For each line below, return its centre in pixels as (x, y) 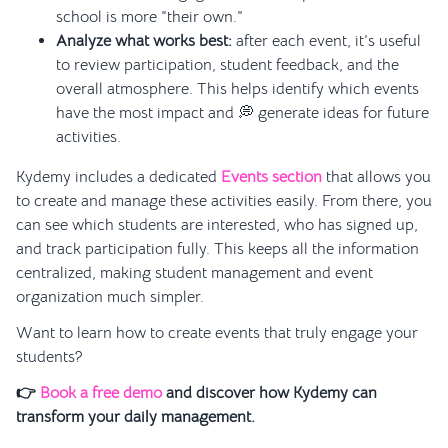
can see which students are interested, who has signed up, (217, 225)
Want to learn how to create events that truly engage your (217, 333)
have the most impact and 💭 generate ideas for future (242, 113)
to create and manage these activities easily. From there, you (224, 201)
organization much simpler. (110, 297)
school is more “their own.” (149, 17)
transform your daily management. (135, 417)
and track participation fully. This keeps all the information (217, 249)
